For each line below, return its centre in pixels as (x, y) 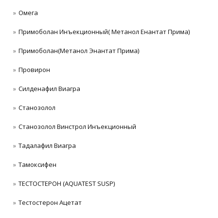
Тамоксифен (37, 164)
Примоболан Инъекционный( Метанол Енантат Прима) (104, 31)
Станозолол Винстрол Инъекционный (77, 126)
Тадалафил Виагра (47, 145)
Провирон (34, 69)
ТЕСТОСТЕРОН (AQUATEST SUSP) (67, 183)
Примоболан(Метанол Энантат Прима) (79, 50)
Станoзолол (37, 107)
